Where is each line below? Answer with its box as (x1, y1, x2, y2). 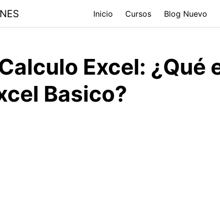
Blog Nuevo (164, 8, 207, 19)
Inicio (93, 8, 113, 19)
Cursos (125, 8, 152, 19)
